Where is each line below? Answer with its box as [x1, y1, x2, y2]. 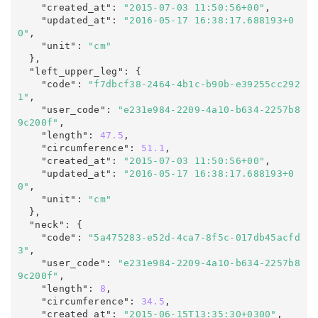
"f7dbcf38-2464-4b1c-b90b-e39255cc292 [88, 78, 300, 89]
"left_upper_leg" [29, 65, 124, 77]
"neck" [29, 219, 65, 230]
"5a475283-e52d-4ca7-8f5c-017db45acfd [88, 231, 300, 243]
